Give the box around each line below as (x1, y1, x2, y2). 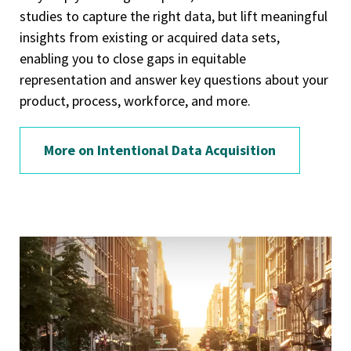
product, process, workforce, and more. (20, 92, 254, 110)
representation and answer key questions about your (20, 71, 328, 89)
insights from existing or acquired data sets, (20, 28, 280, 47)
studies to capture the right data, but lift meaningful (20, 7, 327, 26)
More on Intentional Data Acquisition (44, 141, 276, 160)
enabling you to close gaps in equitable (20, 49, 246, 68)
